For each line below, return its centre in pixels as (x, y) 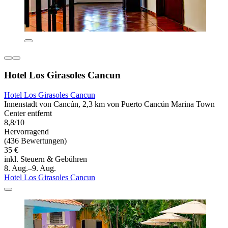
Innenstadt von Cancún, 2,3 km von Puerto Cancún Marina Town (109, 104)
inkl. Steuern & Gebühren (46, 159)
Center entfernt (28, 113)
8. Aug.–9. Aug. (30, 168)
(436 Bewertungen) (35, 140)
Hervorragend (26, 131)
